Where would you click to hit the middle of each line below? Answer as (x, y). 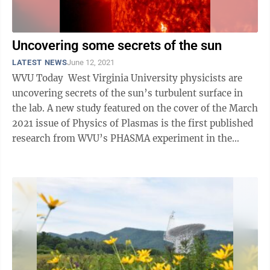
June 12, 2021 (91, 62)
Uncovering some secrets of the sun (117, 46)
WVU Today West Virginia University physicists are (40, 78)
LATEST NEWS (40, 62)
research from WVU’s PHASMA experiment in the (122, 138)
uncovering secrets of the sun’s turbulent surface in (127, 93)
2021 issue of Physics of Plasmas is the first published (133, 123)
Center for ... (39, 153)
